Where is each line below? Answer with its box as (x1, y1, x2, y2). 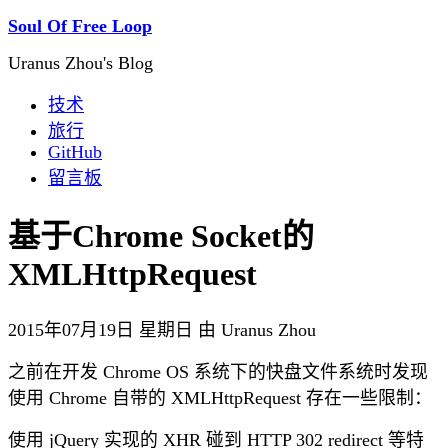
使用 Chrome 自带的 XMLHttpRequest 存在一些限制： (8, 387, 432, 408)
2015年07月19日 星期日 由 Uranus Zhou (8, 319, 316, 340)
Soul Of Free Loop (8, 16, 152, 36)
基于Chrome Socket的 (8, 218, 314, 255)
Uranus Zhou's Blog (8, 53, 153, 73)
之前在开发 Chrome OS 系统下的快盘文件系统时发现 (8, 361, 428, 382)
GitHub (48, 142, 102, 162)
